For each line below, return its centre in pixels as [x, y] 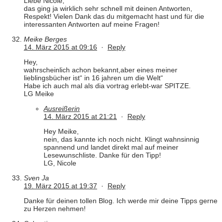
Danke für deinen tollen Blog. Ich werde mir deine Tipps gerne [121, 201]
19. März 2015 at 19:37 [60, 186]
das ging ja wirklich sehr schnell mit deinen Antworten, [108, 9]
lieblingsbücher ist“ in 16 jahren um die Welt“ [93, 78]
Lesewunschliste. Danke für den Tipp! [102, 155]
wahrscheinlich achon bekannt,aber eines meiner [101, 70]
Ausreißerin [62, 109]
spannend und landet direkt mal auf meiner [111, 147]
